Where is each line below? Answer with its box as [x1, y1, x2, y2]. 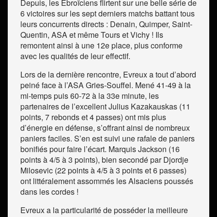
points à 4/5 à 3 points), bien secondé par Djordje [20, 154, 188, 166]
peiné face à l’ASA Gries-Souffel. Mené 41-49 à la [20, 79, 191, 91]
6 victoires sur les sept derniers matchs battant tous [20, 8, 195, 19]
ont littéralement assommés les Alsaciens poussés [20, 175, 193, 187]
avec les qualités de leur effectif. [20, 50, 132, 62]
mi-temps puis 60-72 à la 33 [20, 90, 115, 102]
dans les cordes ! [20, 186, 78, 198]
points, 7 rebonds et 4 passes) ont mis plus [20, 111, 166, 123]
